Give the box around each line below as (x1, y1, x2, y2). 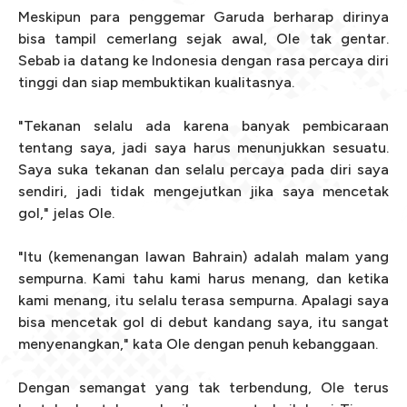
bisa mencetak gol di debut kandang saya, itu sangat (18, 313, 389, 331)
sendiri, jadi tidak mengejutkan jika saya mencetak (18, 183, 389, 200)
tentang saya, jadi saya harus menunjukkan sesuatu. (18, 139, 389, 156)
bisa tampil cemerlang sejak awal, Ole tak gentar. (18, 30, 389, 47)
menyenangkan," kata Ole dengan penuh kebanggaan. (18, 335, 378, 352)
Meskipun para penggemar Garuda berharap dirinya (18, 8, 389, 25)
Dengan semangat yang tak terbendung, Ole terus (18, 379, 389, 396)
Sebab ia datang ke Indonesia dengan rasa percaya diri (18, 52, 389, 69)
